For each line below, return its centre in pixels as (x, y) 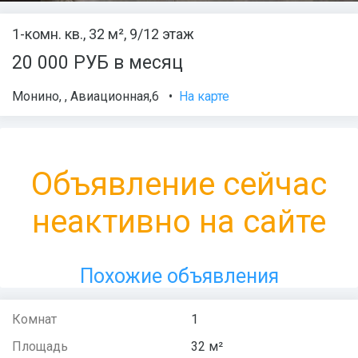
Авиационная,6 (115, 97)
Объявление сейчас (179, 185)
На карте (204, 97)
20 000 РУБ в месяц (97, 63)
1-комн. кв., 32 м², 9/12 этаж (103, 34)
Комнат (34, 320)
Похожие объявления (179, 276)
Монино (36, 97)
